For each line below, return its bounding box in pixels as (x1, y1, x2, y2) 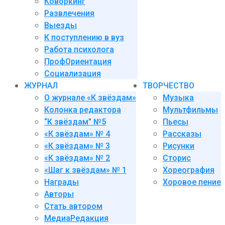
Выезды (44, 21, 77, 30)
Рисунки (163, 141, 194, 151)
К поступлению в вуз (44, 33, 124, 42)
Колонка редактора (44, 105, 121, 115)
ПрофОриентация (44, 57, 111, 66)
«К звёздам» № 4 (44, 129, 110, 139)
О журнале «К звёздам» (44, 93, 136, 102)
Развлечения (44, 9, 94, 18)
